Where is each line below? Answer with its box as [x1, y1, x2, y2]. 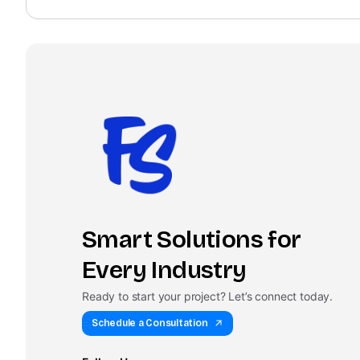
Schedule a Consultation [92, 317, 208, 329]
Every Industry [82, 255, 247, 284]
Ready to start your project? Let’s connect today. [82, 288, 333, 303]
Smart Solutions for [82, 224, 301, 254]
